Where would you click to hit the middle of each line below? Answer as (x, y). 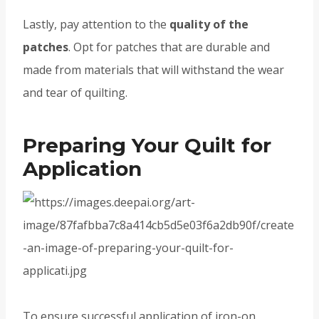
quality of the (209, 25)
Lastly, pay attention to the (96, 25)
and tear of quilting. (75, 93)
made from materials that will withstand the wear (153, 70)
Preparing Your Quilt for (147, 146)
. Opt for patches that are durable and (169, 47)
